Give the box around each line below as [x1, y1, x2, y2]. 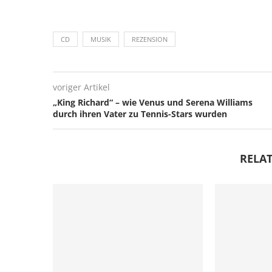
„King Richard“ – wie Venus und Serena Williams [53, 96, 253, 108]
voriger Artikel [53, 81, 110, 93]
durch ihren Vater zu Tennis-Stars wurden [53, 107, 227, 120]
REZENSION [132, 34, 168, 44]
